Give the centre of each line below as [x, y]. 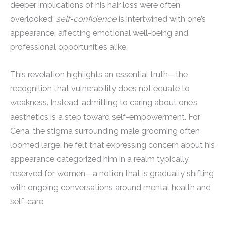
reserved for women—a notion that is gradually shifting [112, 174]
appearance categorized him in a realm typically [99, 159]
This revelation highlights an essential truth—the [99, 75]
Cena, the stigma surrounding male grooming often [105, 131]
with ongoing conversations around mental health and [110, 188]
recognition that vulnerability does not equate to [100, 89]
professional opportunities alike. [69, 47]
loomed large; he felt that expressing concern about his [112, 145]
